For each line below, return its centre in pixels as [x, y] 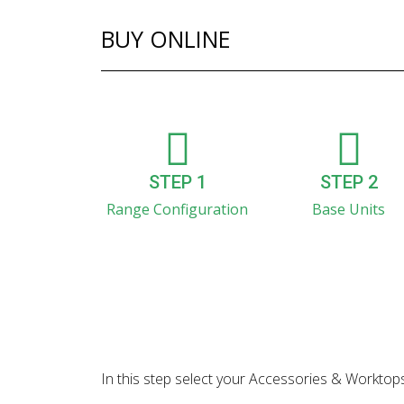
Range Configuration [178, 210]
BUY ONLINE [166, 39]
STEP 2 [349, 183]
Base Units [349, 210]
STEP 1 [177, 183]
